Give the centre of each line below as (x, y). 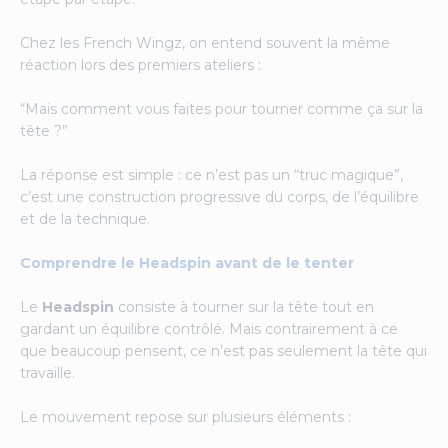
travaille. (47, 373)
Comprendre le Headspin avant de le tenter (187, 263)
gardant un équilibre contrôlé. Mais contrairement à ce (209, 329)
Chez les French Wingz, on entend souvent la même (205, 43)
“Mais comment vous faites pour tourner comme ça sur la (221, 109)
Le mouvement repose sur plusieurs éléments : (185, 417)
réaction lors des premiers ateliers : (140, 65)
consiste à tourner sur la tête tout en (244, 307)
